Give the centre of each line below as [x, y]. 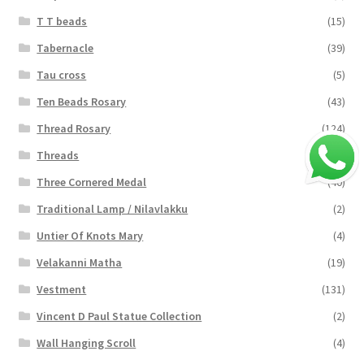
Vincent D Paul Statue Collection [119, 316]
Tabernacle [65, 48]
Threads [58, 155]
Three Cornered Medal [92, 182]
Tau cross [62, 74]
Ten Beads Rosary [82, 101]
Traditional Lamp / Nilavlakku [113, 208]
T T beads [62, 21]
